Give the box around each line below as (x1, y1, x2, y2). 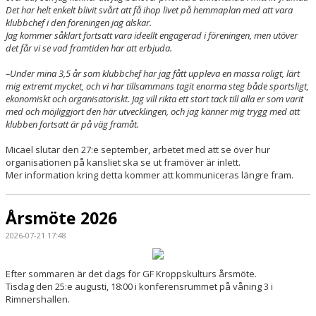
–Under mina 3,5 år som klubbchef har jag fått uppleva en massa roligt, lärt (6, 67, 300, 80)
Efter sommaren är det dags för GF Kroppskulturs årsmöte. (6, 267, 257, 280)
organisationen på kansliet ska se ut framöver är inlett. (6, 156, 241, 169)
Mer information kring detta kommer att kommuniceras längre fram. (6, 169, 293, 182)
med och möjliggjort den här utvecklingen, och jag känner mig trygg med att (6, 105, 300, 119)
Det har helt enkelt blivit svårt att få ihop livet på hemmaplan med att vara (6, 4, 293, 17)
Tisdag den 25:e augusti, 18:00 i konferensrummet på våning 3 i (6, 279, 273, 293)
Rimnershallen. (6, 292, 70, 305)
